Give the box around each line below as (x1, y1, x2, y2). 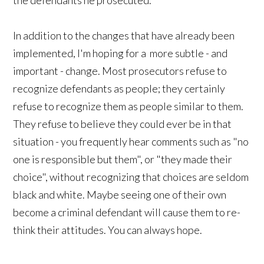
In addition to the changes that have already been (13, 28, 235, 42)
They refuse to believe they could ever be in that (13, 117, 232, 130)
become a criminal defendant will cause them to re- (13, 205, 241, 219)
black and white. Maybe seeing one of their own (13, 187, 227, 201)
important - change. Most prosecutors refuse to (13, 64, 227, 77)
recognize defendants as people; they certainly (13, 81, 226, 95)
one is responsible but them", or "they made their (13, 152, 233, 166)
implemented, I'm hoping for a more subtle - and (13, 46, 228, 60)
